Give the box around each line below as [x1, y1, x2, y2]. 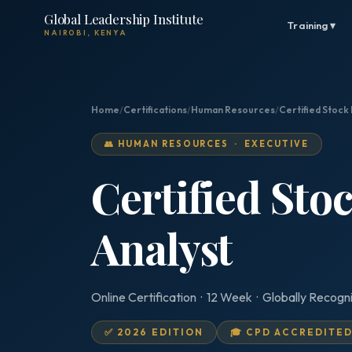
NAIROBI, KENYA [44, 28, 127, 37]
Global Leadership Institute [44, 10, 203, 27]
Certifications [123, 104, 187, 115]
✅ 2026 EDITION [104, 326, 204, 338]
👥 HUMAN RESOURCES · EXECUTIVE [104, 138, 309, 149]
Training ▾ [288, 19, 336, 31]
